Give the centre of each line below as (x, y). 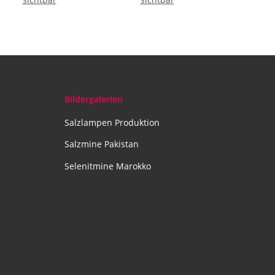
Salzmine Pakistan (101, 144)
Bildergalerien (93, 99)
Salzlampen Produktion (112, 123)
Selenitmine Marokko (107, 166)
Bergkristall (39, 12)
